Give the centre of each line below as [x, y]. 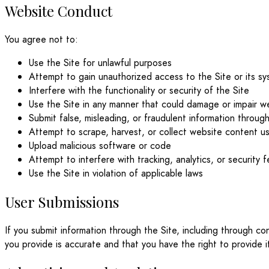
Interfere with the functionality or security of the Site [139, 91]
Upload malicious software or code [100, 146]
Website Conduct [59, 11]
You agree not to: [41, 40]
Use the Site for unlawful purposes [100, 63]
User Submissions [62, 202]
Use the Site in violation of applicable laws [116, 174]
